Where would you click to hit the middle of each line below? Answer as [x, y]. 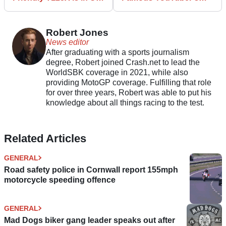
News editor [67, 42]
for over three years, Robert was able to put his [128, 92]
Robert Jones [77, 32]
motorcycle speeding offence [60, 180]
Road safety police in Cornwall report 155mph [91, 169]
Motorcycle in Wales [160, 8]
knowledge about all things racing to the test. [125, 102]
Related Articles [45, 138]
